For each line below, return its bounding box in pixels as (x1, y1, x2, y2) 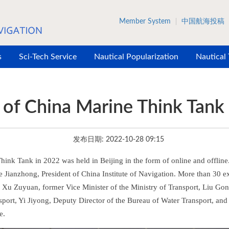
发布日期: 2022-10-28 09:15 (73, 136, 164, 144)
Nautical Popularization (94, 53, 178, 61)
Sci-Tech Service (19, 53, 77, 61)
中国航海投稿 (181, 18, 224, 25)
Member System (119, 18, 171, 25)
